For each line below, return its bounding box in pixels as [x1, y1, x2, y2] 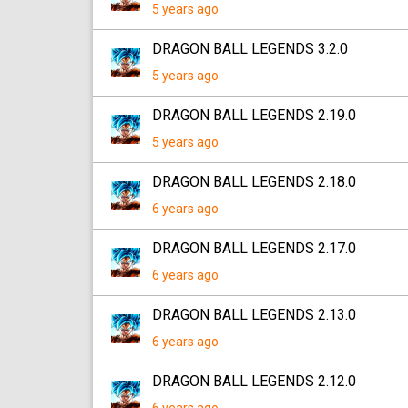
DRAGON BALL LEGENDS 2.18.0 [152, 173, 356, 190]
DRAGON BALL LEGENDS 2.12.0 [152, 372, 356, 390]
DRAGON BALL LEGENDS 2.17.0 [152, 240, 356, 257]
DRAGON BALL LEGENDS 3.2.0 [152, 40, 348, 57]
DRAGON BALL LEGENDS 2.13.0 [152, 306, 356, 323]
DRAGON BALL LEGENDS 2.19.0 [152, 107, 356, 124]
